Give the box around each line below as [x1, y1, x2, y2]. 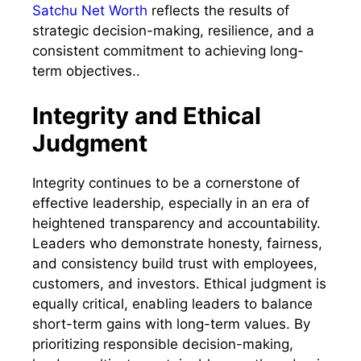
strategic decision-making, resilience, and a [32, 23, 314, 39]
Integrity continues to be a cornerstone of [32, 174, 300, 191]
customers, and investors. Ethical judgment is [32, 275, 326, 292]
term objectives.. [32, 63, 140, 80]
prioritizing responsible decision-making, [32, 335, 293, 352]
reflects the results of [147, 2, 289, 19]
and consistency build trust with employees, [32, 255, 317, 272]
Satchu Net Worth [32, 2, 147, 19]
